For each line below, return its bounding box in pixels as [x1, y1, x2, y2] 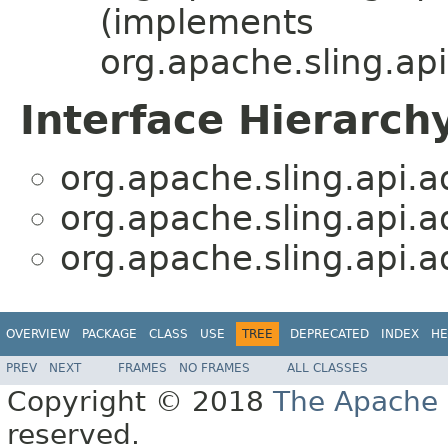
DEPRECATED [290, 327, 369, 342]
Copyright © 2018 [7, 384, 273, 418]
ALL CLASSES [287, 360, 368, 375]
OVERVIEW [6, 327, 70, 342]
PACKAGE [82, 327, 137, 342]
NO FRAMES [179, 360, 250, 375]
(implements [100, 2, 314, 43]
